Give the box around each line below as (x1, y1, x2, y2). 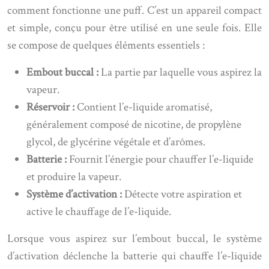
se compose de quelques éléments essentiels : (7, 38, 205, 53)
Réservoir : (26, 100, 77, 115)
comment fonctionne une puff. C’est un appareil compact (7, 3, 262, 18)
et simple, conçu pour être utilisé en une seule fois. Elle (7, 20, 262, 35)
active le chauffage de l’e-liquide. (26, 204, 171, 219)
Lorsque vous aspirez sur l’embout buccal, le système (7, 231, 262, 246)
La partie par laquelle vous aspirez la (101, 65, 262, 80)
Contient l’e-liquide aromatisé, (77, 100, 212, 115)
